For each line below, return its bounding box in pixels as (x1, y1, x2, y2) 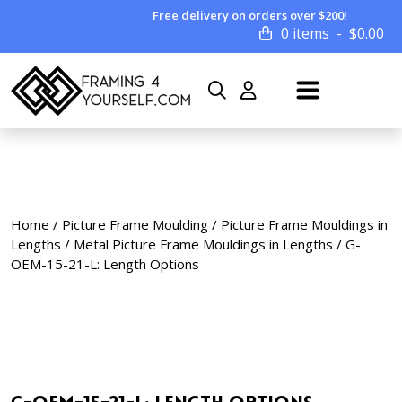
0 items (281, 23, 329, 43)
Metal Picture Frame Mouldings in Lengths (74, 235, 333, 253)
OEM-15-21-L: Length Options (11, 255, 199, 273)
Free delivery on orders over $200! (153, 7, 348, 23)
